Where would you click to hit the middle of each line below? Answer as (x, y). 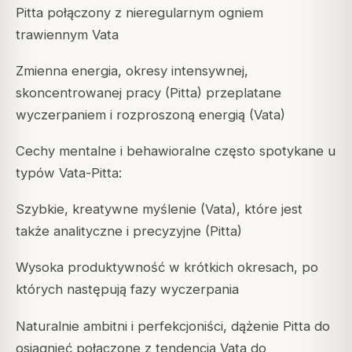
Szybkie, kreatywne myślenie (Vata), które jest (159, 209)
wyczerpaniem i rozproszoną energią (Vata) (150, 115)
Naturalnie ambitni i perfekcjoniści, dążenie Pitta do (173, 326)
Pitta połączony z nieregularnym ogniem (139, 12)
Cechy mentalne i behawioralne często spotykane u (176, 151)
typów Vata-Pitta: (69, 173)
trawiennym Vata (67, 34)
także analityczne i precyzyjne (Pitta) (129, 231)
